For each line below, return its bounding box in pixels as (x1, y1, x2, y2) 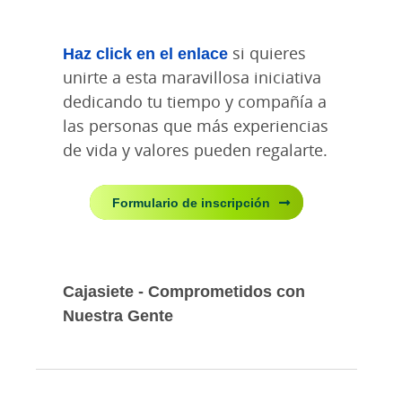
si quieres (228, 41, 306, 64)
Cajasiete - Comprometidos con (63, 279, 305, 301)
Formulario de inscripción (112, 193, 270, 211)
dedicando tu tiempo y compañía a (63, 90, 327, 112)
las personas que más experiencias (63, 114, 328, 136)
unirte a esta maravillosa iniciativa (63, 66, 321, 88)
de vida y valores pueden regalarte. (63, 138, 328, 161)
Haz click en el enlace (63, 41, 228, 64)
